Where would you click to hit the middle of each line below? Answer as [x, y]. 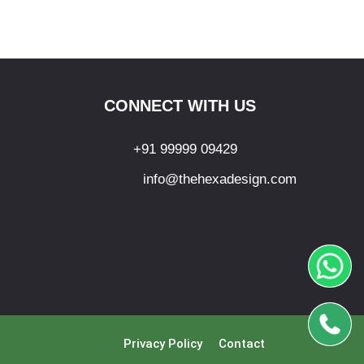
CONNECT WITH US [180, 106]
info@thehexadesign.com [219, 180]
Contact [242, 344]
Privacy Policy [163, 344]
